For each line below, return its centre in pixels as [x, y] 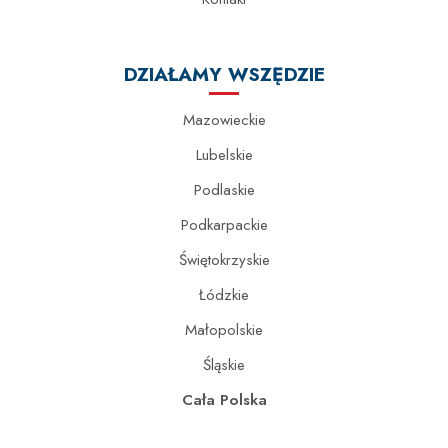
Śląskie [224, 365]
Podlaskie [224, 190]
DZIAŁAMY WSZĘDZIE [224, 74]
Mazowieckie [224, 120]
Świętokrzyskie [224, 260]
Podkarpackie [224, 225]
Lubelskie [224, 155]
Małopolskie [224, 330]
